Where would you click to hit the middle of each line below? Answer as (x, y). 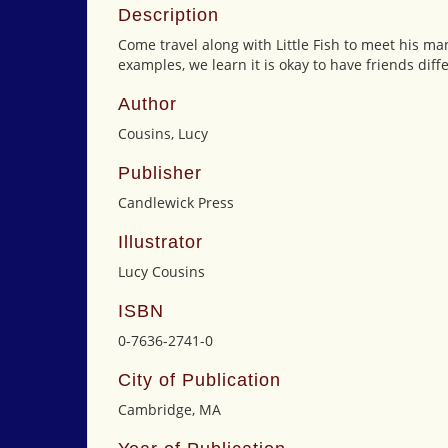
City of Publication (199, 380)
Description (168, 15)
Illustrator (160, 242)
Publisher (160, 173)
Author (147, 104)
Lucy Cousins (161, 271)
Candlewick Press (176, 202)
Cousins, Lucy (163, 133)
